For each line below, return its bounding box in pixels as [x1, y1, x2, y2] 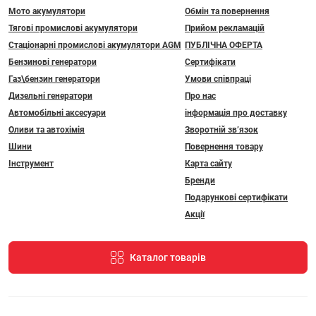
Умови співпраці [185, 74, 251, 85]
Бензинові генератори [8, 57, 97, 68]
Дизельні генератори [8, 91, 92, 102]
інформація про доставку [185, 108, 287, 119]
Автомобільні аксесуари [8, 108, 106, 119]
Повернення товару [185, 142, 263, 152]
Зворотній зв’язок [185, 125, 258, 135]
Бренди [185, 176, 215, 186]
